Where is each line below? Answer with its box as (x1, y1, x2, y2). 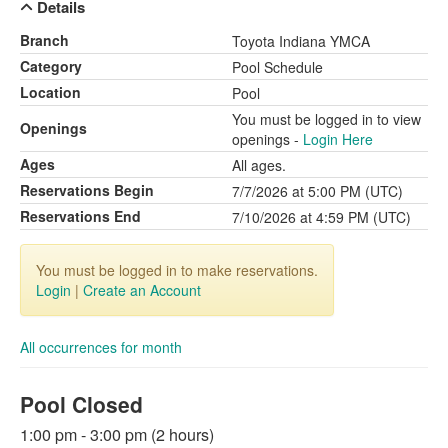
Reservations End (20, 206, 141, 226)
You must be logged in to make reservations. (36, 260, 318, 280)
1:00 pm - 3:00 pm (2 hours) (20, 423, 214, 446)
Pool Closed (20, 389, 143, 419)
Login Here (303, 129, 373, 149)
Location (20, 82, 81, 102)
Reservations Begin (20, 180, 154, 200)
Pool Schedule (232, 57, 323, 77)
